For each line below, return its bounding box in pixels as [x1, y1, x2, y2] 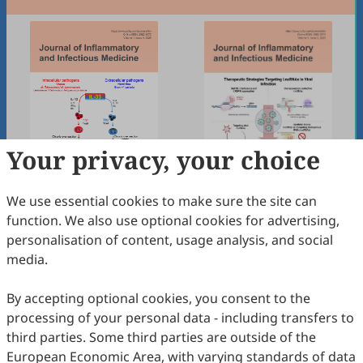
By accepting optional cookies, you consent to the [6, 289, 310, 307]
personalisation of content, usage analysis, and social [6, 231, 333, 249]
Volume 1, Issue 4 [37, 208, 150, 226]
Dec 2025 [65, 228, 122, 246]
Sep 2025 [240, 228, 296, 246]
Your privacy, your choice [6, 143, 320, 177]
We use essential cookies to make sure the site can [6, 192, 317, 210]
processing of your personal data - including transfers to [6, 309, 354, 327]
